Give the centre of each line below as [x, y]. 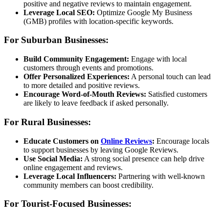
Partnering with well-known [161, 176]
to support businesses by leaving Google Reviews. [101, 150]
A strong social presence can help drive [143, 158]
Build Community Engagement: [76, 59]
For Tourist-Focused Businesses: [68, 204]
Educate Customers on [62, 141]
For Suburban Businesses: [56, 40]
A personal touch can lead [170, 77]
